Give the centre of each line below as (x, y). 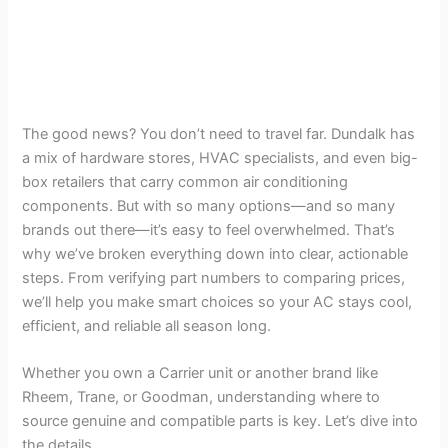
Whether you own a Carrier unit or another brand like (200, 373)
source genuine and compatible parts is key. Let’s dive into (220, 421)
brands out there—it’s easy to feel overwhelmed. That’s (209, 229)
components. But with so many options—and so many (209, 205)
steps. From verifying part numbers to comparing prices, (214, 277)
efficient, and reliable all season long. (147, 325)
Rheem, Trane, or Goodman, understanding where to (201, 397)
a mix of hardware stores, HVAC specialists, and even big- (220, 157)
